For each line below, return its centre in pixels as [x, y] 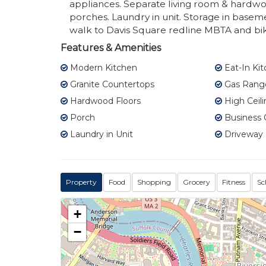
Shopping [154, 182]
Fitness [234, 182]
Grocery [197, 182]
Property [81, 182]
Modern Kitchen [102, 68]
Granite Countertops [111, 85]
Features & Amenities [111, 48]
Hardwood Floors [104, 101]
